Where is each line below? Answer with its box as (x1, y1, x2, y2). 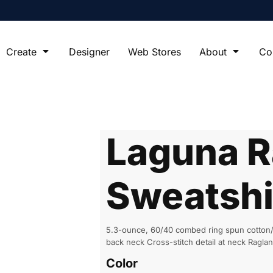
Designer (69, 45, 110, 58)
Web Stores (128, 45, 181, 58)
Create (6, 45, 40, 58)
